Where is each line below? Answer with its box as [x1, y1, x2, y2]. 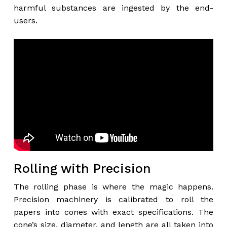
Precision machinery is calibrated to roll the [13, 194, 214, 204]
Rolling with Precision [13, 161, 151, 176]
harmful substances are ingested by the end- [13, 3, 214, 13]
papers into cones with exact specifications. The [13, 207, 214, 217]
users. [13, 16, 37, 25]
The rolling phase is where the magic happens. [13, 181, 214, 192]
